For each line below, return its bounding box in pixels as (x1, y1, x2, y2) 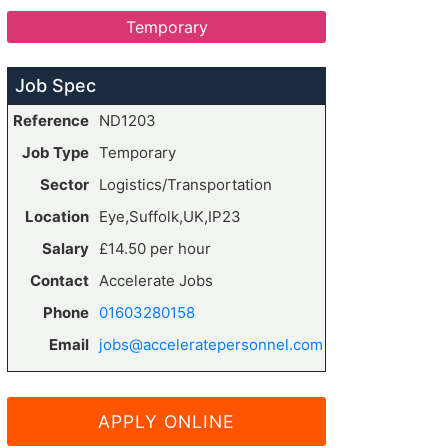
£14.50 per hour (99, 239, 211, 258)
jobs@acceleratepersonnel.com (99, 335, 323, 354)
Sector (40, 175, 89, 194)
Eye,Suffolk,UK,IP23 (99, 207, 241, 226)
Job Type (22, 143, 89, 162)
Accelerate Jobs (99, 271, 213, 290)
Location (25, 207, 89, 226)
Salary (42, 239, 89, 258)
